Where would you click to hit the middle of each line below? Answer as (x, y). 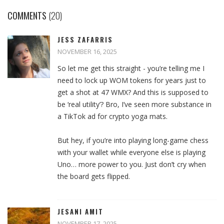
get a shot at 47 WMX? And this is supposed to (133, 92)
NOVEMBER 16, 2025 (87, 52)
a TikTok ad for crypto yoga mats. (112, 116)
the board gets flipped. (94, 176)
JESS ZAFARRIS (85, 40)
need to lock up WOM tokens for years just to (132, 80)
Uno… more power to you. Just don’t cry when (132, 164)
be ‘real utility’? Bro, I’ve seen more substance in (134, 104)
